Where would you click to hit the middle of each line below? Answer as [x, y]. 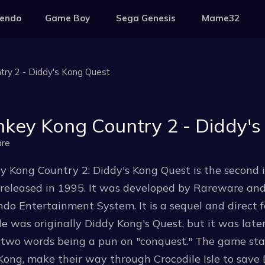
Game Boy [67, 18]
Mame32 [221, 18]
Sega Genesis [146, 18]
